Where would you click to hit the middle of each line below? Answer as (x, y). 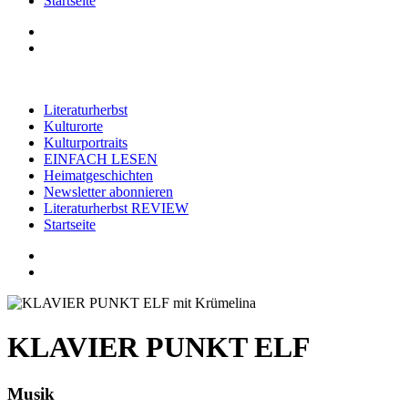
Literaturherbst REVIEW (116, 208)
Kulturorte (73, 126)
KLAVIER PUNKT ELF (159, 347)
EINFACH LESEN (101, 159)
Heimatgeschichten (98, 175)
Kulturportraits (86, 143)
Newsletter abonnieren (108, 192)
